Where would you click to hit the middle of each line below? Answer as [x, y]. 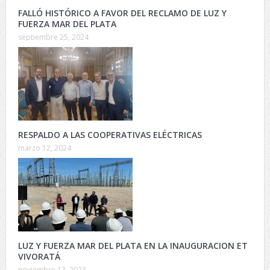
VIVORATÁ [39, 257]
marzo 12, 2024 [44, 148]
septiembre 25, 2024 [53, 37]
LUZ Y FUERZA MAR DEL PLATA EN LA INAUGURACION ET [133, 246]
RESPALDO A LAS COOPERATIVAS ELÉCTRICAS [110, 135]
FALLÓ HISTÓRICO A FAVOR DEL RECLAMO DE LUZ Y [122, 13]
